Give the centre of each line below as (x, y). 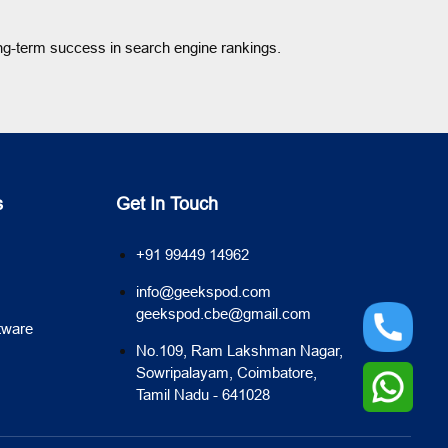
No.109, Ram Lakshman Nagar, (239, 350)
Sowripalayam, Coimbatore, (226, 372)
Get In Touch (166, 203)
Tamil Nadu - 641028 (202, 394)
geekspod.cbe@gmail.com (223, 313)
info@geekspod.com (203, 291)
